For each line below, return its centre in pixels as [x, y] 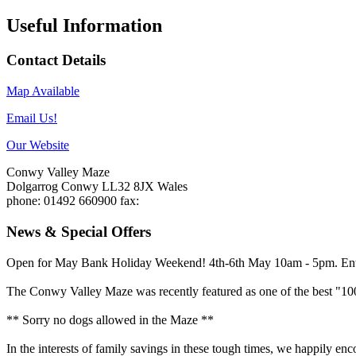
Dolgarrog [34, 187]
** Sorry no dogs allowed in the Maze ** [110, 319]
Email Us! [32, 118]
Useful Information [84, 25]
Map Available [43, 91]
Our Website [38, 145]
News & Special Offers [79, 231]
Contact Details [56, 60]
